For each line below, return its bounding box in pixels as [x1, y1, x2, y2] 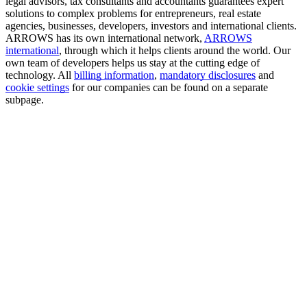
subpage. [5, 94, 44, 106]
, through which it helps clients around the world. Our [59, 45, 291, 57]
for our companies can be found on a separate [69, 82, 268, 94]
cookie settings [5, 82, 69, 94]
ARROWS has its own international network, [5, 32, 204, 45]
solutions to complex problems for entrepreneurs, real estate [5, 8, 261, 20]
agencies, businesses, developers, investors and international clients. [5, 20, 297, 32]
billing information [74, 69, 154, 82]
